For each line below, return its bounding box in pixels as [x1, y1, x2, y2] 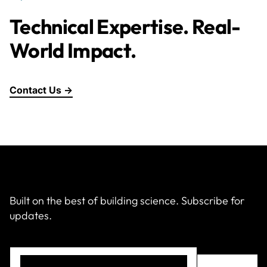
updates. [10, 208, 52, 222]
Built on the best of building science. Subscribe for [10, 193, 244, 207]
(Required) [39, 254, 74, 264]
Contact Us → [10, 83, 73, 96]
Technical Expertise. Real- [10, 13, 241, 39]
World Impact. [10, 37, 136, 63]
